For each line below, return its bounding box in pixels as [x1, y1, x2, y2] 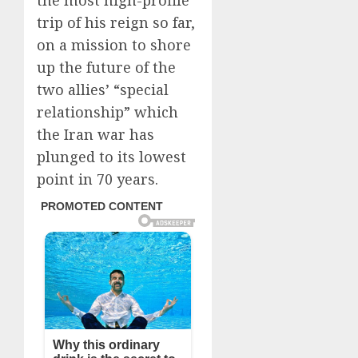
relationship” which [37, 102, 178, 122]
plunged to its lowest [37, 147, 186, 167]
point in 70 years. [37, 169, 158, 189]
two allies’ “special [37, 80, 169, 100]
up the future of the [37, 58, 176, 78]
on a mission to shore [37, 35, 191, 55]
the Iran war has [37, 125, 154, 145]
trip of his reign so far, [37, 13, 195, 33]
